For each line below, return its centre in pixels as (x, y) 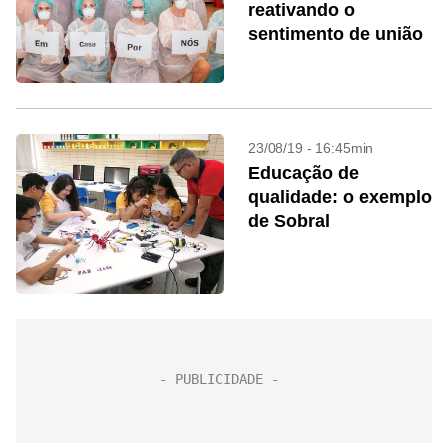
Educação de (303, 173)
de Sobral (289, 221)
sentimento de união (335, 34)
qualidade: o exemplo (340, 197)
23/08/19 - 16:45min (311, 148)
